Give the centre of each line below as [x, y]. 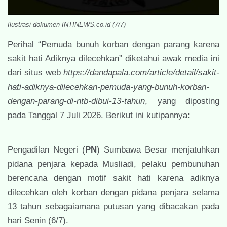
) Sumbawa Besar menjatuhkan [158, 150]
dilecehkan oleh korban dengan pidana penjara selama [113, 193]
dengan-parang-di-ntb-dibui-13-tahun [76, 101]
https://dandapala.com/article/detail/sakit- [141, 73]
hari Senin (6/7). [38, 221]
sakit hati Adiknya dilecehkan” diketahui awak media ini [113, 59]
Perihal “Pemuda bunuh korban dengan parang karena [113, 45]
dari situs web [35, 73]
